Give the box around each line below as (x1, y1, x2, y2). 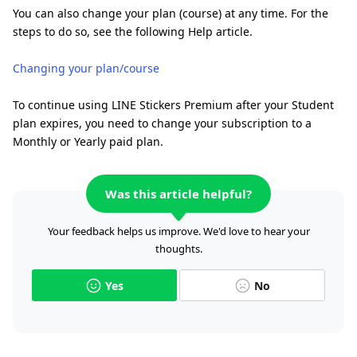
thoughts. (155, 241, 202, 256)
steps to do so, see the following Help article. (13, 24, 253, 39)
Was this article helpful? (105, 185, 252, 202)
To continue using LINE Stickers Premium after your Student (13, 97, 334, 112)
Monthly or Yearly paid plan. (13, 134, 163, 149)
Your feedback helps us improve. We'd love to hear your (47, 224, 310, 238)
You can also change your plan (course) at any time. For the (13, 6, 328, 21)
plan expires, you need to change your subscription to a (13, 116, 312, 131)
